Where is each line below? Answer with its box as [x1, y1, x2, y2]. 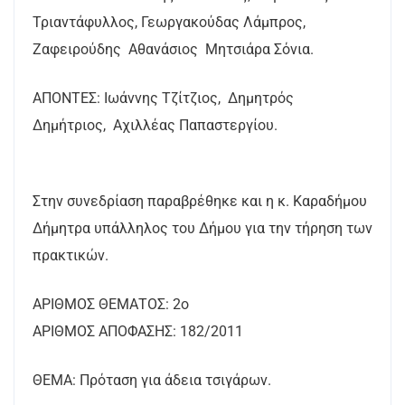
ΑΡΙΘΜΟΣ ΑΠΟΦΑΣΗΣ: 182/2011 [33, 323, 250, 340]
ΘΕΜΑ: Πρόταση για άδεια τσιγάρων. [33, 372, 271, 389]
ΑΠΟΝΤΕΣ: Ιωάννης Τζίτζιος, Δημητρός [33, 89, 294, 107]
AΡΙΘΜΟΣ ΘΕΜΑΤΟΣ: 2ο [33, 296, 200, 313]
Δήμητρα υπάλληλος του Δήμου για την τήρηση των [33, 220, 372, 237]
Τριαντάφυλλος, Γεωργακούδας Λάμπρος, [33, 14, 309, 31]
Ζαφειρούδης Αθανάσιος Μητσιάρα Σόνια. [33, 41, 314, 58]
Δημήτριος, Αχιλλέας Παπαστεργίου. [33, 117, 278, 134]
